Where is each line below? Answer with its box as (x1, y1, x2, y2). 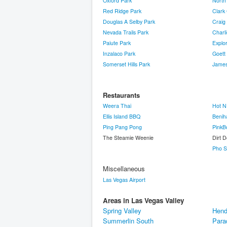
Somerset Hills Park (103, 60, 150, 68)
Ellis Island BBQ (103, 112, 140, 120)
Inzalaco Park (103, 50, 135, 57)
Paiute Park (103, 39, 131, 47)
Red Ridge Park (103, 7, 141, 15)
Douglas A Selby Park (103, 18, 155, 25)
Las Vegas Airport (103, 176, 145, 183)
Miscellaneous (103, 164, 145, 173)
